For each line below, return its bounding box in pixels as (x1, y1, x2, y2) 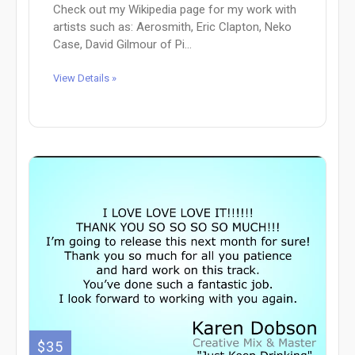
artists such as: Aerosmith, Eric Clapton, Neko (53, 19, 292, 34)
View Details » (53, 71, 116, 84)
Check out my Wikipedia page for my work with (53, 2, 296, 17)
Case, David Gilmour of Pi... (53, 36, 192, 52)
